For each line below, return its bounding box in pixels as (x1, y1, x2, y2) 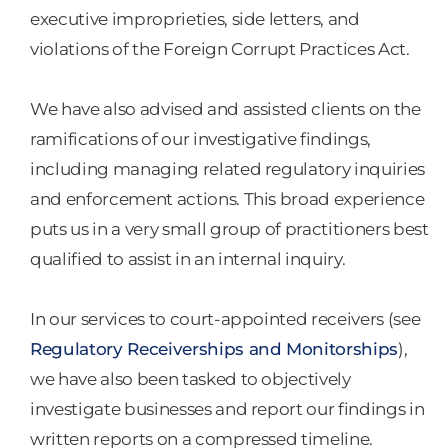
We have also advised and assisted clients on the (30, 99, 421, 119)
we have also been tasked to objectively (30, 369, 351, 389)
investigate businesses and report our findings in (30, 399, 425, 419)
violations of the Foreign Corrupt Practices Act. (30, 39, 410, 59)
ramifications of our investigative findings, (30, 129, 372, 149)
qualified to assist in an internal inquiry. (30, 249, 346, 269)
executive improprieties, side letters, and (30, 9, 360, 29)
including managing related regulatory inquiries (30, 159, 426, 179)
